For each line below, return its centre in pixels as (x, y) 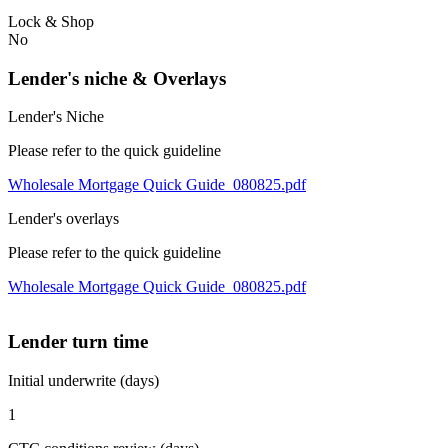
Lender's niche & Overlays (117, 78)
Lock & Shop (51, 21)
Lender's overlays (63, 219)
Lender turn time (78, 342)
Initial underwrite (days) (83, 380)
